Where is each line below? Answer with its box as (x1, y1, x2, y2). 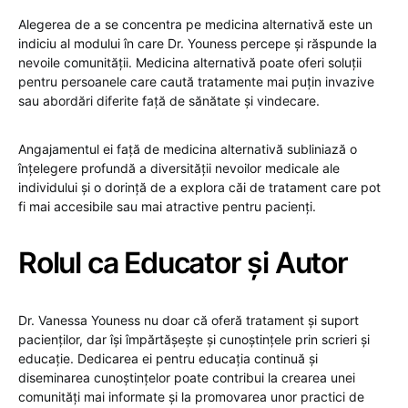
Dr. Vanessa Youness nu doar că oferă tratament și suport (18, 311, 359, 328)
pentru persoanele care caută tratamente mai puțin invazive (18, 73, 374, 89)
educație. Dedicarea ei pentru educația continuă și (18, 350, 318, 366)
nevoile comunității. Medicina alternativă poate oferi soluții (18, 54, 362, 70)
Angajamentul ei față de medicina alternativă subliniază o (18, 140, 357, 157)
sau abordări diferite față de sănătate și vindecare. (18, 92, 320, 108)
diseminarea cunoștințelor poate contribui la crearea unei (18, 369, 355, 385)
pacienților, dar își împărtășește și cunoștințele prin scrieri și (18, 331, 370, 347)
